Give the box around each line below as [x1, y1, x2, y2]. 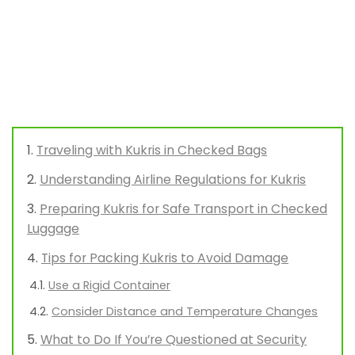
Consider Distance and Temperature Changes [52, 303, 318, 320]
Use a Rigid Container [48, 277, 170, 294]
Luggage [27, 219, 79, 239]
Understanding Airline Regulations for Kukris [40, 170, 306, 189]
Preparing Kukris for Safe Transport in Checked [40, 200, 327, 219]
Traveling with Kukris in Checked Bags [36, 141, 267, 160]
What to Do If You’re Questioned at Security [40, 330, 307, 349]
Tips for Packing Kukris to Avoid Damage [41, 249, 288, 268]
